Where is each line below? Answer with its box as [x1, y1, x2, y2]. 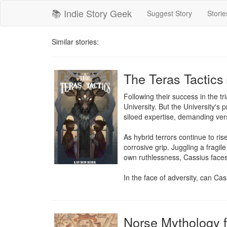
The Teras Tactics [124, 69, 223, 88]
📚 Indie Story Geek [52, 7, 132, 20]
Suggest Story [147, 8, 192, 18]
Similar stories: [52, 36, 99, 47]
